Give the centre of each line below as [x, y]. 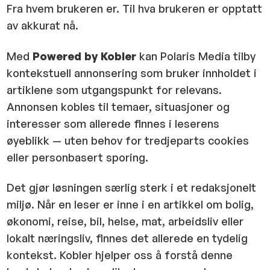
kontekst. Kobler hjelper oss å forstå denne [120, 255]
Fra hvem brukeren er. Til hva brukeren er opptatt [135, 8]
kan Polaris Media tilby [196, 56]
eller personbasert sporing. [78, 157]
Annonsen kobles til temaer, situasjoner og [118, 106]
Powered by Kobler [85, 56]
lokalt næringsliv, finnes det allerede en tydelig [127, 238]
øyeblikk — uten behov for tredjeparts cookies [128, 140]
